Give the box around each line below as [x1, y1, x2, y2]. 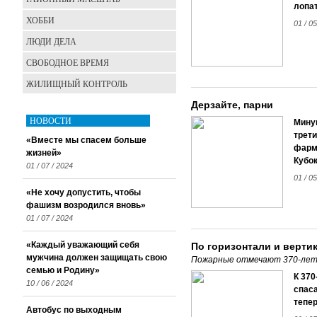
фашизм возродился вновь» [26, 200, 146, 210]
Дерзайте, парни [191, 99, 273, 110]
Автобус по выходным [26, 305, 122, 315]
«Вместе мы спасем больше [26, 135, 146, 145]
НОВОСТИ [30, 115, 71, 126]
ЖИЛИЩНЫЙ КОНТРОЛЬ [26, 78, 127, 89]
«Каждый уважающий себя [26, 240, 139, 250]
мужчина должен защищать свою [26, 253, 167, 263]
